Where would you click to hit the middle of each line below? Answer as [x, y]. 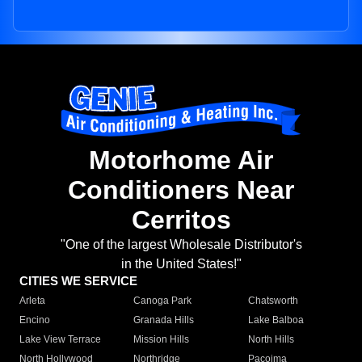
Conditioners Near [181, 190]
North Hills [271, 340]
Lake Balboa [276, 320]
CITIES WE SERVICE [78, 281]
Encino [35, 320]
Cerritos [181, 220]
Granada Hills [164, 320]
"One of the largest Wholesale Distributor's [181, 245]
